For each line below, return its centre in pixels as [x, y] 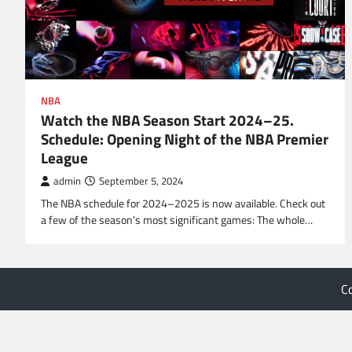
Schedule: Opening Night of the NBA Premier [185, 138]
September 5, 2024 [141, 181]
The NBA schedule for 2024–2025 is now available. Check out [183, 203]
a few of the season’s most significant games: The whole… [177, 220]
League [64, 157]
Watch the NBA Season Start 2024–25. [167, 119]
